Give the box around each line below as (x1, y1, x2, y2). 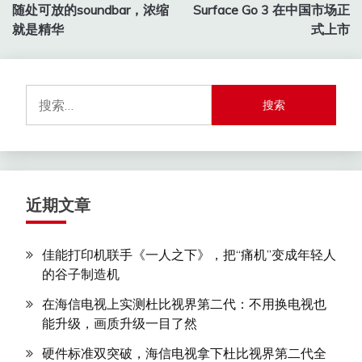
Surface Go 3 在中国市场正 (193, 2, 350, 19)
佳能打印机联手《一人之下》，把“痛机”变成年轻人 (42, 246, 336, 263)
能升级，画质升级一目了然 (42, 315, 197, 332)
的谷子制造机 (42, 266, 120, 283)
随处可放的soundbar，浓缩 (12, 2, 169, 19)
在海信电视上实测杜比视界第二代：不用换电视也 (42, 296, 326, 313)
